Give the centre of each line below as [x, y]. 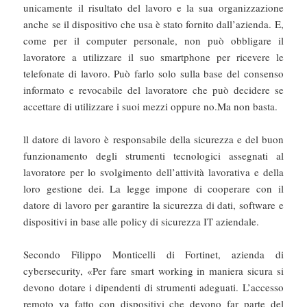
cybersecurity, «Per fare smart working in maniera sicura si [153, 271]
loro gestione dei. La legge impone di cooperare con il [153, 189]
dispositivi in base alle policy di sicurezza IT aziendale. [142, 222]
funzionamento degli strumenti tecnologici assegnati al [153, 156]
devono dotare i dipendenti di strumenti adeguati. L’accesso [153, 287]
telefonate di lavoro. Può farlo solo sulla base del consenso [153, 74]
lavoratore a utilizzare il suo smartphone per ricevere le [153, 57]
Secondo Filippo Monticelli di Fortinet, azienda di [153, 255]
